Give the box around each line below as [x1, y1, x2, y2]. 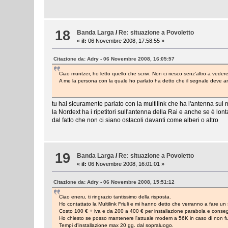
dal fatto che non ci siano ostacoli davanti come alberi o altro [52, 117, 219, 124]
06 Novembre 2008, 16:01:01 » [87, 160, 165, 167]
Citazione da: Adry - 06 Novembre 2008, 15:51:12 [53, 179, 175, 185]
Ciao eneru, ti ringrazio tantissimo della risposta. [59, 193, 172, 199]
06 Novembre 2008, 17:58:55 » [87, 38, 165, 44]
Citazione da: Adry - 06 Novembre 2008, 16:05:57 [53, 56, 175, 62]
